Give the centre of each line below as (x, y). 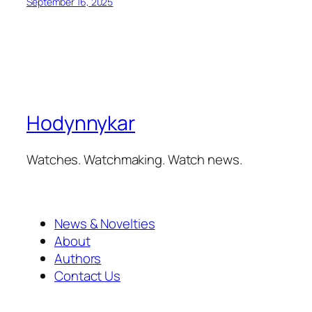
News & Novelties (105, 223)
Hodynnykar (81, 123)
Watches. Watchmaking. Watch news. (134, 159)
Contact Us (87, 275)
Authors (78, 258)
